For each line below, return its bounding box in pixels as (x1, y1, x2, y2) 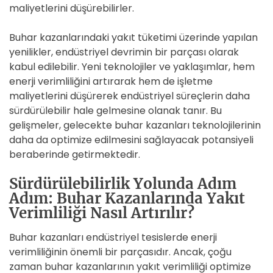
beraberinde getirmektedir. (9, 147, 140, 161)
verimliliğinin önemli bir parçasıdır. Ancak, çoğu (9, 245, 232, 259)
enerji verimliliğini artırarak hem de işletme (9, 74, 213, 88)
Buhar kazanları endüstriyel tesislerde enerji (9, 230, 217, 244)
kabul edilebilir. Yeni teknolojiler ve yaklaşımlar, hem (9, 60, 255, 74)
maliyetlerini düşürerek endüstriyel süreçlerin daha (9, 89, 250, 103)
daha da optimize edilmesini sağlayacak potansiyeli (9, 133, 253, 147)
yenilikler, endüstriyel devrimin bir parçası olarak (9, 45, 239, 59)
